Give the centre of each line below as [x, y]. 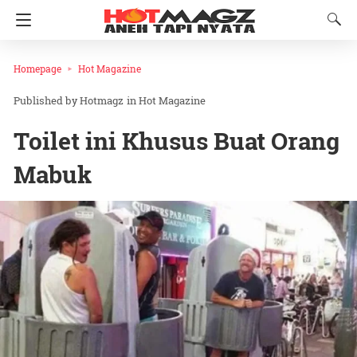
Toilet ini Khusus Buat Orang [177, 141]
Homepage [37, 69]
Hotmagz [102, 101]
